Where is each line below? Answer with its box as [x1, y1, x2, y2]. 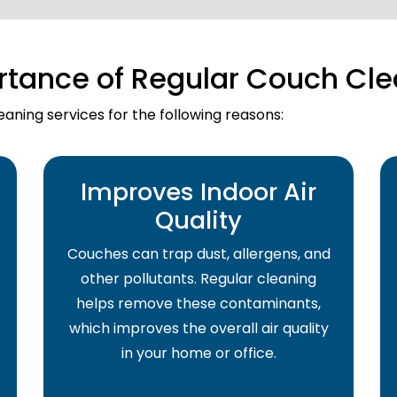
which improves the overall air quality [68, 317, 329, 339]
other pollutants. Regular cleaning [81, 268, 316, 289]
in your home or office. [121, 342, 276, 363]
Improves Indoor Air [81, 175, 316, 208]
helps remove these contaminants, [76, 292, 321, 314]
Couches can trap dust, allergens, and [66, 243, 331, 264]
